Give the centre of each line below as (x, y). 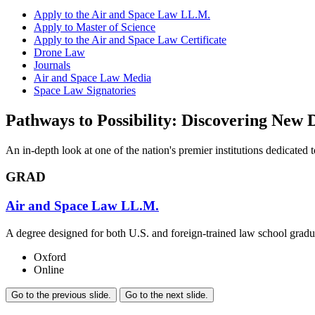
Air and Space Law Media (92, 77)
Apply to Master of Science (95, 27)
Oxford (50, 257)
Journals (52, 65)
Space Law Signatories (85, 90)
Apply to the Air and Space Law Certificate (130, 39)
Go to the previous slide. (61, 295)
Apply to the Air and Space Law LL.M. (122, 14)
